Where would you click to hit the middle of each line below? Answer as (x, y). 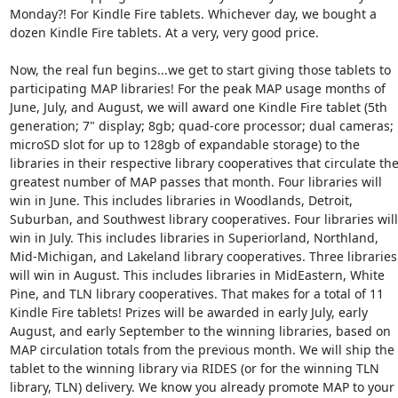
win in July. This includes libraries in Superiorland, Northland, (194, 238)
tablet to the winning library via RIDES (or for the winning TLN (194, 368)
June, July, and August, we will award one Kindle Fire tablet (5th (198, 107)
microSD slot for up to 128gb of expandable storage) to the (184, 144)
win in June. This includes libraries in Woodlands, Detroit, (181, 200)
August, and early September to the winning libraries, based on (200, 331)
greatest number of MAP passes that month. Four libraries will (195, 182)
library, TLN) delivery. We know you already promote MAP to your (202, 387)
